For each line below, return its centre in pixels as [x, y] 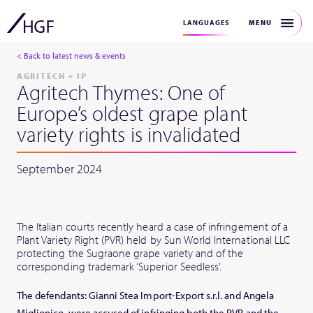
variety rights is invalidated [129, 134]
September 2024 [60, 169]
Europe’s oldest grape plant [132, 113]
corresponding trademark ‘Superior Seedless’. [119, 266]
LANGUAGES [206, 23]
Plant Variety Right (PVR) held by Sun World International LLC [154, 240]
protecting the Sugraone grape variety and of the [130, 253]
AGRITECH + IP [52, 76]
